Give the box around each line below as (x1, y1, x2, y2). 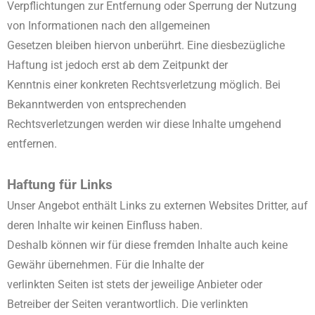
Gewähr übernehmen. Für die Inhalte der (7, 258, 204, 271)
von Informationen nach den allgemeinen (7, 19, 210, 32)
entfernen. (7, 137, 57, 150)
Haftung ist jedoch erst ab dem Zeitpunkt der (7, 58, 228, 72)
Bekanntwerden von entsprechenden (7, 98, 186, 111)
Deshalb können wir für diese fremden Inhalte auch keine (7, 238, 288, 252)
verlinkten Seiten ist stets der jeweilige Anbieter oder (7, 278, 262, 291)
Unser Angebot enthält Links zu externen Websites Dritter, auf (7, 199, 308, 212)
